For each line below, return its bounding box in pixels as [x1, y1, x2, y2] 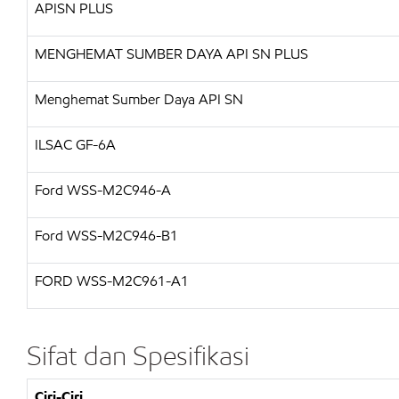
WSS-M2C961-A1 [77, 272, 189, 290]
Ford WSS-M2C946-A [35, 181, 171, 199]
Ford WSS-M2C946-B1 [35, 226, 178, 245]
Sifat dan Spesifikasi [27, 338, 249, 372]
